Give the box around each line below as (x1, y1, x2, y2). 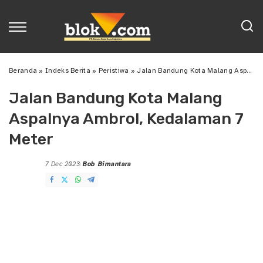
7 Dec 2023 (45, 160, 80, 168)
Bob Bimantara (83, 160, 131, 168)
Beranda (9, 66, 38, 75)
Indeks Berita (45, 66, 90, 75)
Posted (79, 164, 102, 173)
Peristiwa (98, 66, 129, 75)
